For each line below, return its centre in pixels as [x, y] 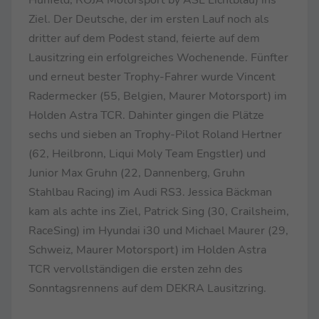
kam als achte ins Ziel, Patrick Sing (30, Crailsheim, [159, 211]
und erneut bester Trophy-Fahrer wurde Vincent [152, 77]
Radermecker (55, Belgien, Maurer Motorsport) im [158, 96]
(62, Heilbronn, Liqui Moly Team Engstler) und [147, 153]
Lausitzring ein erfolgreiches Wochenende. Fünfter [158, 57]
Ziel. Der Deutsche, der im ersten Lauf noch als [149, 19]
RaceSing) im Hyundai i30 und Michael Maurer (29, [158, 230]
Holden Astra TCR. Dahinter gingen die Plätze [146, 115]
